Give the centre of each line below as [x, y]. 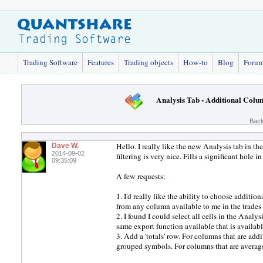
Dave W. [65, 146]
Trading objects [149, 62]
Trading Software [50, 62]
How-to [195, 62]
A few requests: [141, 176]
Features [101, 62]
